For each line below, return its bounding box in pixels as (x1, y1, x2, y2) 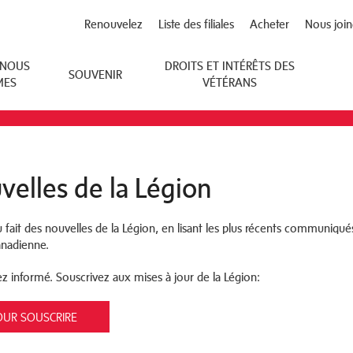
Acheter (250, 17, 289, 31)
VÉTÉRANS (202, 76, 257, 89)
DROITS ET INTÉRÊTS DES (164, 59, 295, 72)
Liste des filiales (158, 17, 234, 31)
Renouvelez (84, 17, 143, 31)
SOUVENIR (69, 67, 123, 81)
